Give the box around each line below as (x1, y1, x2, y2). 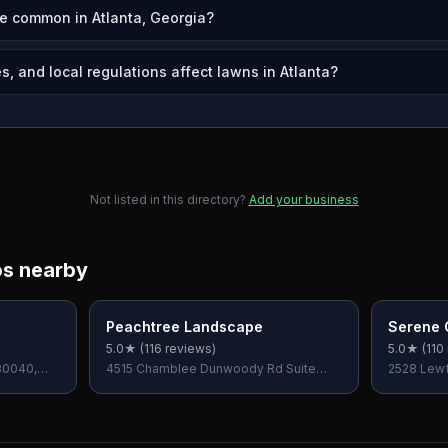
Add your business (248, 192, 359, 207)
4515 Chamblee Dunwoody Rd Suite (106, 361, 317, 376)
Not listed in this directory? (89, 192, 246, 207)
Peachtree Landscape (106, 318, 264, 335)
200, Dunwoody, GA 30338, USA (106, 377, 296, 392)
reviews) (162, 341, 217, 356)
